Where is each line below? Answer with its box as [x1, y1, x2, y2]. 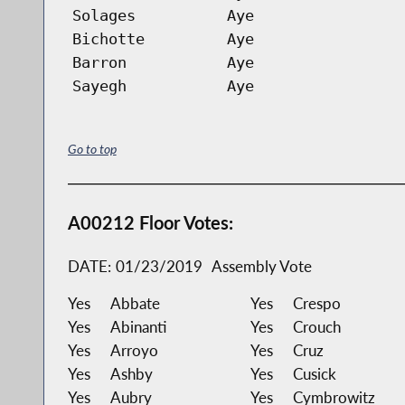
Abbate [109, 293, 160, 313]
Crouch [292, 316, 341, 336]
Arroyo [109, 340, 158, 360]
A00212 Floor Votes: [67, 212, 233, 234]
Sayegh [71, 76, 127, 95]
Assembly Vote [211, 256, 312, 276]
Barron [71, 52, 127, 71]
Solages [71, 5, 136, 24]
